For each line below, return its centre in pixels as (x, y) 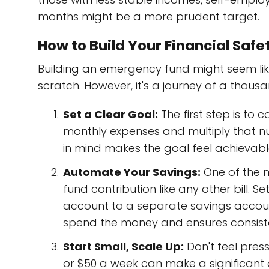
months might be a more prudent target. (149, 17)
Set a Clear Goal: (110, 114)
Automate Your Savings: (132, 172)
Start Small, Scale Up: (123, 246)
